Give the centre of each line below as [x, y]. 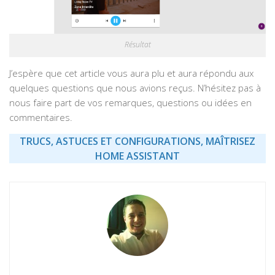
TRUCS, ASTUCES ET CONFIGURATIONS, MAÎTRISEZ [137, 141]
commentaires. [41, 118]
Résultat [137, 45]
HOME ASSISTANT [137, 156]
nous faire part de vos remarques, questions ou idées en [130, 103]
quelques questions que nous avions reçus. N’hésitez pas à [135, 88]
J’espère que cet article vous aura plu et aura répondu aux [131, 73]
